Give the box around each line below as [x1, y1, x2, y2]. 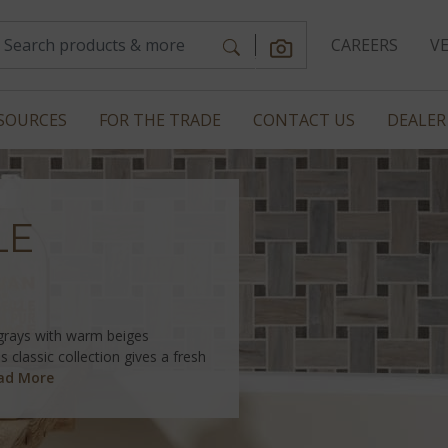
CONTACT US [253, 109, 355, 131]
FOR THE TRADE [99, 109, 221, 131]
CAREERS [330, 34, 398, 56]
